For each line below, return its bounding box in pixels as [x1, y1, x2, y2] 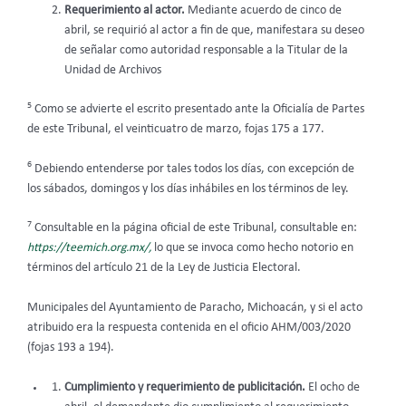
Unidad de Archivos [63, 64, 161, 77]
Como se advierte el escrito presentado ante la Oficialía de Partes [32, 102, 364, 115]
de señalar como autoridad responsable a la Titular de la [63, 44, 348, 57]
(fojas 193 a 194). [27, 342, 114, 354]
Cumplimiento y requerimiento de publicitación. [63, 382, 308, 394]
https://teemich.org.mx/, [27, 242, 151, 255]
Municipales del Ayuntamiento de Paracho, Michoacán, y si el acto [27, 302, 362, 314]
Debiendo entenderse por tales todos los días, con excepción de [32, 162, 354, 175]
